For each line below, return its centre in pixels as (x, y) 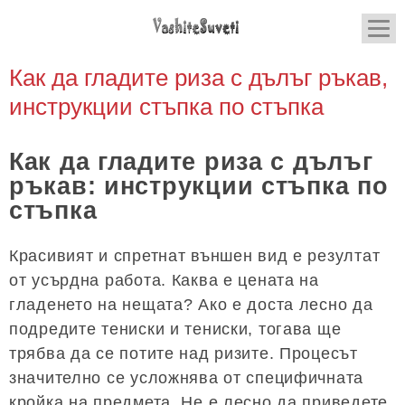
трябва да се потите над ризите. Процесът (184, 353)
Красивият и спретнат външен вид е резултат (195, 255)
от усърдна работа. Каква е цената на (164, 280)
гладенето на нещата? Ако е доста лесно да (191, 304)
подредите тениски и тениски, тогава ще (175, 329)
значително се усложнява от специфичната (187, 377)
